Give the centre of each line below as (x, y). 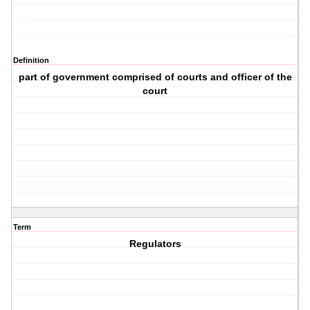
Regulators (155, 244)
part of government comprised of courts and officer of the (155, 77)
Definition (31, 61)
